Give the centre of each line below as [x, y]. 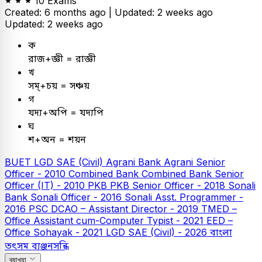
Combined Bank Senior [193, 174]
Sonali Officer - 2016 [77, 197]
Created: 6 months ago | [60, 13]
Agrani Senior [194, 162]
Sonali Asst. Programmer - [184, 197]
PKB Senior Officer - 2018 [169, 186]
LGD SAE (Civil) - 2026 [158, 232]
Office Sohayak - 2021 [55, 232]
